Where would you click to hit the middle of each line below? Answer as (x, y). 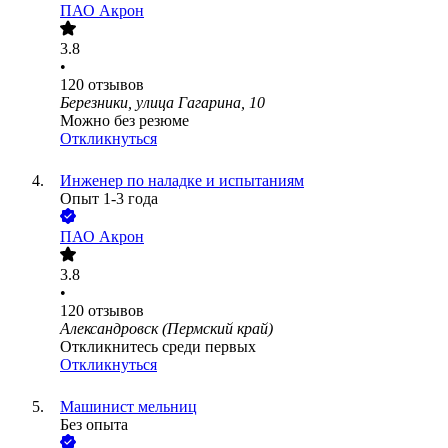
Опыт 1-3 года (109, 199)
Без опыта (94, 425)
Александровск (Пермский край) (166, 329)
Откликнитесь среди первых (158, 347)
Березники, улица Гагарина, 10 (162, 103)
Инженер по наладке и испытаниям (182, 181)
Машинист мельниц (128, 407)
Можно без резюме (124, 121)
